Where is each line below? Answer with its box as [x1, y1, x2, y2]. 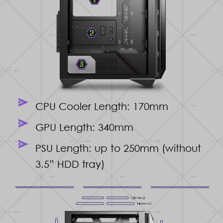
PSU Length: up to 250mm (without [35, 142, 202, 154]
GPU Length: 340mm [35, 121, 134, 133]
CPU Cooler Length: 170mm [35, 100, 169, 112]
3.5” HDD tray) [35, 158, 105, 170]
